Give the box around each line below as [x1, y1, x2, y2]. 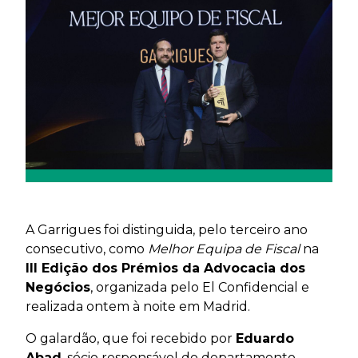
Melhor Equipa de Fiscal [148, 241, 300, 257]
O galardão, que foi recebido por [26, 330, 236, 346]
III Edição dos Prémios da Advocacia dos [26, 260, 305, 276]
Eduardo [236, 330, 294, 346]
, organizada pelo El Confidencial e [90, 279, 309, 295]
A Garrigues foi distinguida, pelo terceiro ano [26, 221, 308, 237]
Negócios [26, 279, 90, 295]
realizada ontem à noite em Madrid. [26, 298, 250, 314]
